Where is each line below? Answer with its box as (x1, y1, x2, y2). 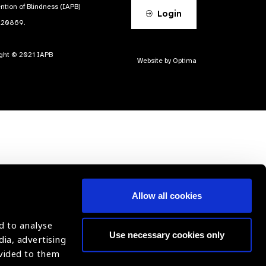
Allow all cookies (132, 190, 202, 201)
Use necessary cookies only (109, 229, 224, 240)
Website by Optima (137, 56, 197, 65)
